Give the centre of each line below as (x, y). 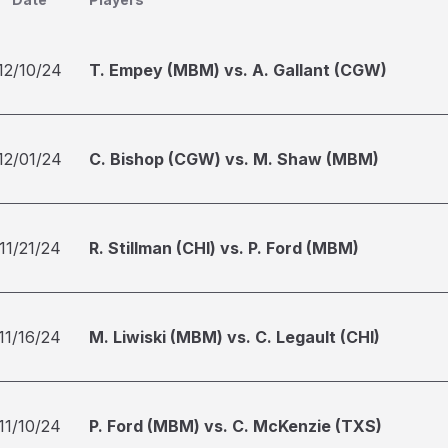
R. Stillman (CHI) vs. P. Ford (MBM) (224, 248)
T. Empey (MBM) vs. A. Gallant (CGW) (238, 70)
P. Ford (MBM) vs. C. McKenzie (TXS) (235, 426)
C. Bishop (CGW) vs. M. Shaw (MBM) (234, 159)
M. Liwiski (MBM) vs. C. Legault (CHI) (234, 337)
